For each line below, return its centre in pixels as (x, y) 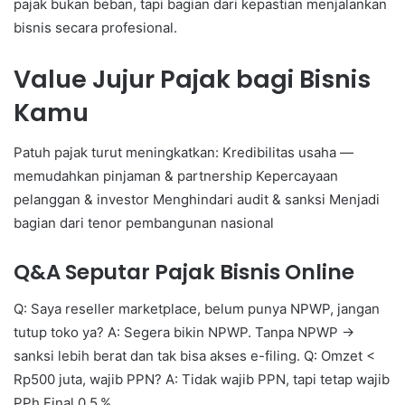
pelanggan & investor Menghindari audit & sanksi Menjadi (197, 200)
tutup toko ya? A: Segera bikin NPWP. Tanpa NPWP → (184, 332)
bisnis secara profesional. (95, 27)
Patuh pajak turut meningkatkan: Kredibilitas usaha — (184, 153)
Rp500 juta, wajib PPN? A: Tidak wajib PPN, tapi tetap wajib (202, 379)
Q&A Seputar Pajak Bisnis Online (184, 273)
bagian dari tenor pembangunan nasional (144, 223)
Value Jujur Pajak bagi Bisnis (192, 79)
